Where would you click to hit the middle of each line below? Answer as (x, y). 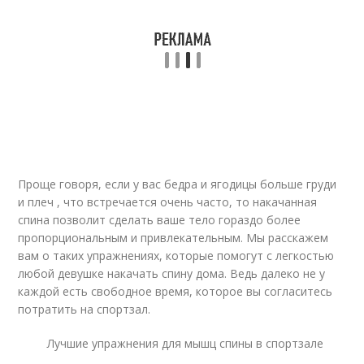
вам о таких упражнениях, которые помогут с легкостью (176, 256)
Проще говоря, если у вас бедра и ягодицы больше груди (178, 184)
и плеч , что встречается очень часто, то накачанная (168, 202)
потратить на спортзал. (84, 309)
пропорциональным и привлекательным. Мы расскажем (173, 238)
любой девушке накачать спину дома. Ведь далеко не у (172, 273)
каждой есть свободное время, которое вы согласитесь (175, 291)
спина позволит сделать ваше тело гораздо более (160, 220)
